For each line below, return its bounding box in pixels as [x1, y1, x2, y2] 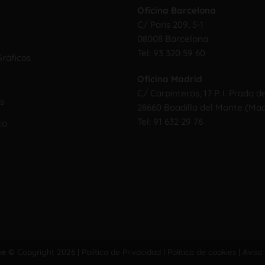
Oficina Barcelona [137, 4, 216, 16]
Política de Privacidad [81, 246, 161, 257]
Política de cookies [167, 246, 236, 257]
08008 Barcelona [137, 33, 208, 44]
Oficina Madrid [137, 73, 202, 85]
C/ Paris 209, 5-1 [137, 18, 203, 30]
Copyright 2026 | [14, 246, 82, 257]
